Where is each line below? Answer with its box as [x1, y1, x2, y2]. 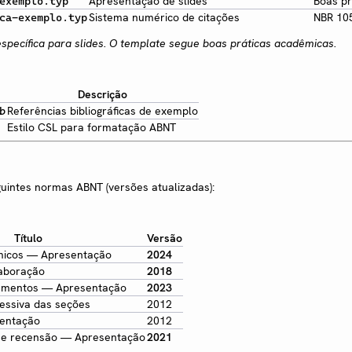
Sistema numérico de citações [89, 9, 240, 24]
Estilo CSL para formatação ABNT [7, 119, 176, 134]
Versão [147, 231, 182, 246]
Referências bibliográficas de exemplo [7, 103, 198, 118]
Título [13, 231, 42, 246]
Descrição [78, 86, 127, 101]
